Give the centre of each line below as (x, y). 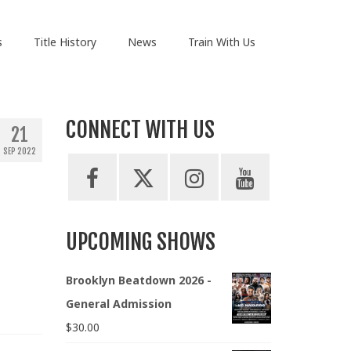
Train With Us (221, 42)
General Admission (118, 304)
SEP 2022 (19, 152)
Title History (65, 42)
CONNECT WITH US (140, 130)
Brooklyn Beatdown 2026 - (138, 280)
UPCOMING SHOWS (140, 242)
